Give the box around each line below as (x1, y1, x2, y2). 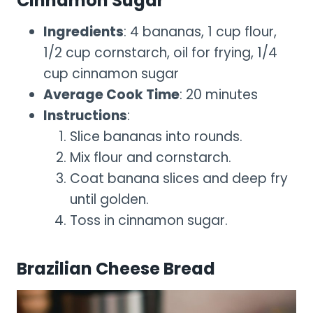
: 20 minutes (180, 85, 258, 104)
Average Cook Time (43, 85, 180, 104)
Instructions (43, 105, 127, 125)
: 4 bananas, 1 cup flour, (124, 22, 277, 41)
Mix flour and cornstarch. (70, 147, 231, 167)
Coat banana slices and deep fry (70, 168, 288, 188)
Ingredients (43, 22, 124, 41)
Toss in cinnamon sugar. (70, 210, 228, 230)
